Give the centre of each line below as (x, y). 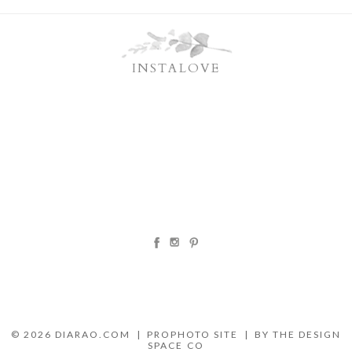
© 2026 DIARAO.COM (71, 335)
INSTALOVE (176, 69)
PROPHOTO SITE (192, 335)
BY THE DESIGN (298, 335)
